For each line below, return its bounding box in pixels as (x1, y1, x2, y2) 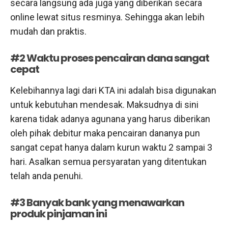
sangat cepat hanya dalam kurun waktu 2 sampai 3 (10, 141, 212, 153)
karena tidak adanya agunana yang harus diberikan (10, 113, 210, 124)
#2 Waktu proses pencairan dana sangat (10, 50, 209, 65)
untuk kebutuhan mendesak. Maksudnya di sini (10, 99, 198, 110)
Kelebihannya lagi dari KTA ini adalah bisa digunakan (10, 84, 216, 96)
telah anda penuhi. (10, 170, 83, 181)
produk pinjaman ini (10, 206, 107, 221)
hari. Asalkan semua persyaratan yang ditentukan (10, 156, 207, 167)
